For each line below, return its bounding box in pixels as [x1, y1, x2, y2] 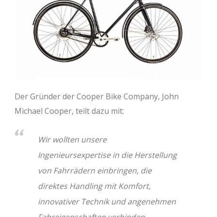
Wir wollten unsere [38, 134, 107, 145]
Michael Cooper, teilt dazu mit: [15, 106, 124, 117]
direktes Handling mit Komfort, [38, 181, 151, 192]
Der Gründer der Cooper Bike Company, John [15, 91, 179, 102]
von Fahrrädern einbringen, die [38, 165, 152, 176]
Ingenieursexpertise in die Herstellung [38, 150, 177, 161]
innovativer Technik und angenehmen [38, 196, 176, 207]
